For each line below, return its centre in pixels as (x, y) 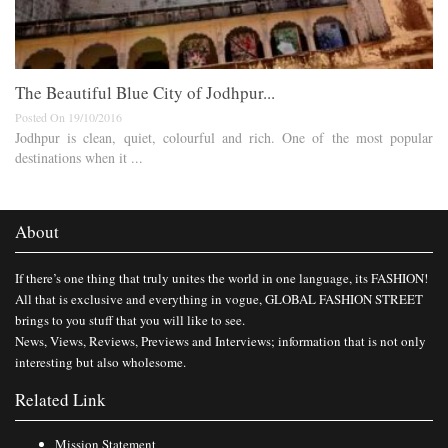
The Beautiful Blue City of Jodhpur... (145, 93)
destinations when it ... (79, 158)
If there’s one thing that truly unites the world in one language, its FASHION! (221, 278)
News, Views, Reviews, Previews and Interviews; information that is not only (220, 341)
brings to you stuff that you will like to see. (130, 320)
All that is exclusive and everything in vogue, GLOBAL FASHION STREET (219, 299)
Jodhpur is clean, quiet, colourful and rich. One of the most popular (224, 138)
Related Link (60, 400)
